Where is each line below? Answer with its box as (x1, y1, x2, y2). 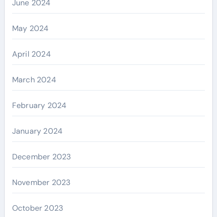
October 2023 (12, 203, 63, 213)
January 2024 (12, 126, 63, 136)
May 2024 (12, 23, 49, 33)
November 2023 (12, 177, 71, 187)
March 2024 (12, 75, 56, 85)
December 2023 (12, 152, 71, 162)
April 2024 (12, 49, 51, 59)
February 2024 (12, 100, 67, 110)
